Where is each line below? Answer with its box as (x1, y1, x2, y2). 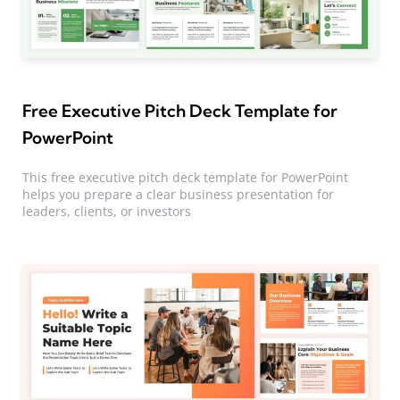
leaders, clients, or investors (22, 202, 191, 220)
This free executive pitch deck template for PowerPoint (22, 168, 348, 186)
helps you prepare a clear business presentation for (22, 185, 334, 203)
